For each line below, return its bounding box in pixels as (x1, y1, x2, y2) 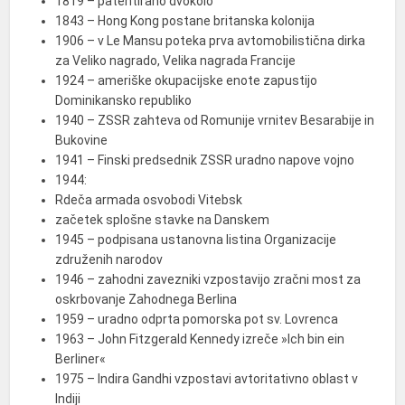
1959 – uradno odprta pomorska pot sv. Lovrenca (55, 312, 339, 326)
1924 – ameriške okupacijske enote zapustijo (55, 73, 318, 88)
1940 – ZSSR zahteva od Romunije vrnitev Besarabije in (55, 113, 375, 127)
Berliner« (55, 352, 107, 366)
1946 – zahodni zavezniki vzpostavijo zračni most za (55, 272, 362, 287)
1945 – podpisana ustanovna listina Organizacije (55, 232, 337, 247)
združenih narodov (55, 252, 164, 267)
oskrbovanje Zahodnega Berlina (55, 292, 238, 306)
